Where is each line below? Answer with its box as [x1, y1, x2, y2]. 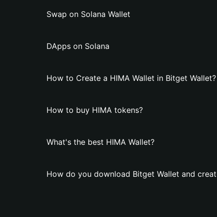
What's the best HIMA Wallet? [46, 137, 155, 147]
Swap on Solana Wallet [46, 9, 130, 19]
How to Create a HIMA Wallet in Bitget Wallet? [46, 73, 216, 83]
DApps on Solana [46, 41, 109, 51]
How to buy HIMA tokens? [46, 105, 143, 115]
